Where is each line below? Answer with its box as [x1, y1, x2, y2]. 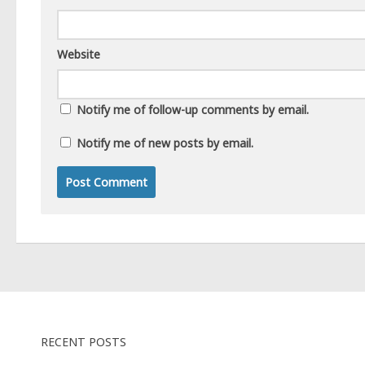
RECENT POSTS [41, 333, 126, 350]
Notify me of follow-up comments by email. [77, 101, 309, 117]
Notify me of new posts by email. [77, 134, 253, 151]
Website [57, 46, 100, 62]
